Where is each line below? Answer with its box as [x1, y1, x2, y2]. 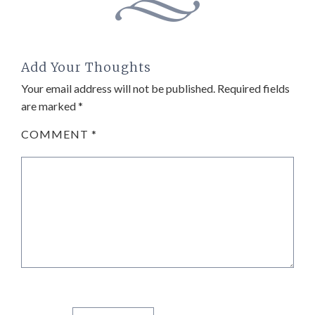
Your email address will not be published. [21, 81, 215, 95]
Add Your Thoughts [21, 59, 151, 75]
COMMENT [21, 127, 91, 141]
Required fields [217, 81, 290, 95]
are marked [21, 98, 78, 112]
